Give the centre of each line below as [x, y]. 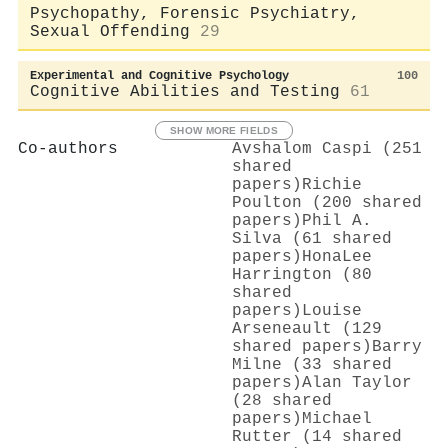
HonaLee [337, 256]
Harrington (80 [302, 274]
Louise [332, 310]
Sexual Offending [110, 31]
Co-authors [68, 148]
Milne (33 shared [312, 364]
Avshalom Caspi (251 [327, 148]
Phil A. [337, 220]
